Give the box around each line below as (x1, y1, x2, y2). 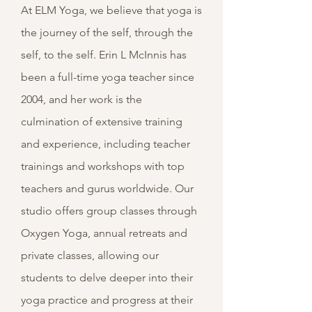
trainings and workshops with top (21, 159, 185, 173)
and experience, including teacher (21, 137, 190, 150)
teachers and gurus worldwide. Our (21, 182, 194, 195)
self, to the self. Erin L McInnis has (21, 48, 187, 61)
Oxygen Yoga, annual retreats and (21, 226, 187, 240)
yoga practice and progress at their (21, 293, 193, 306)
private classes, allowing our (21, 249, 159, 262)
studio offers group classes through (21, 204, 197, 217)
